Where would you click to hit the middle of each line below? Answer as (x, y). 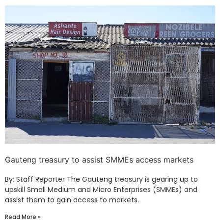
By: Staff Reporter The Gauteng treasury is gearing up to (101, 179)
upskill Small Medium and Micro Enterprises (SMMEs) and (101, 190)
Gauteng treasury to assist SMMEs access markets (99, 160)
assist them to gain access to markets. (72, 200)
